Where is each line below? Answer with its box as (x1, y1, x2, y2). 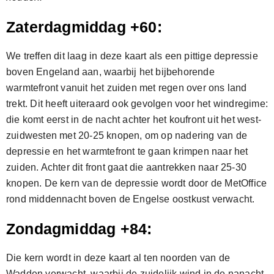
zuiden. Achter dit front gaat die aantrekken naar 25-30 (6, 162, 247, 172)
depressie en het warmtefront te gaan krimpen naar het (6, 146, 248, 157)
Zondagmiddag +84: (6, 220, 152, 237)
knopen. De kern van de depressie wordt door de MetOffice (6, 178, 267, 188)
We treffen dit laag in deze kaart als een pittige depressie (6, 51, 258, 61)
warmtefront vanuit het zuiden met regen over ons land (6, 83, 247, 93)
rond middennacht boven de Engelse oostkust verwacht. (6, 194, 255, 204)
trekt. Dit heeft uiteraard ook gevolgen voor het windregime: (6, 98, 268, 109)
